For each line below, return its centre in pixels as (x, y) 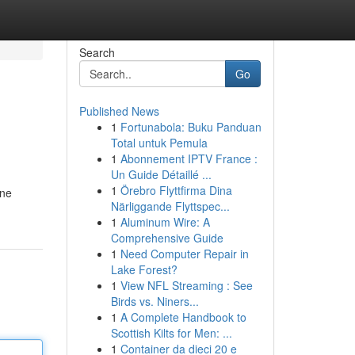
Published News (119, 111)
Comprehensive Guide (167, 238)
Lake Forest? (144, 269)
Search (97, 52)
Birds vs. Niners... (155, 301)
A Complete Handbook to (183, 317)
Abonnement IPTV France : (189, 158)
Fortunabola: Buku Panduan (191, 127)
